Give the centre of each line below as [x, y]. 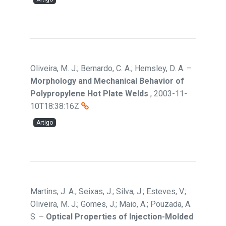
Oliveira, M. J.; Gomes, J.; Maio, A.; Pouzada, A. [111, 204]
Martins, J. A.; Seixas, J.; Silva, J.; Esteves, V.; [108, 191]
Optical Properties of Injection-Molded [120, 217]
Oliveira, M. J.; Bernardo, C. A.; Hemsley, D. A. [107, 68]
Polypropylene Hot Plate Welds [89, 94]
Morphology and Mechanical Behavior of [107, 81]
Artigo [45, 123]
